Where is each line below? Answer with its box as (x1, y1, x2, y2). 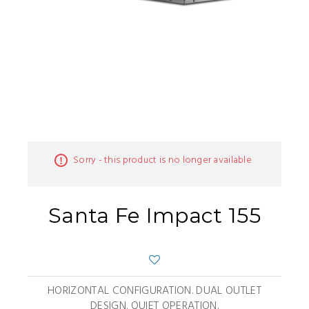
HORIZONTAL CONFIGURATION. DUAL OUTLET (48, 282, 261, 300)
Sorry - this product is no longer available (72, 152, 252, 168)
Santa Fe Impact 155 (48, 203, 261, 228)
